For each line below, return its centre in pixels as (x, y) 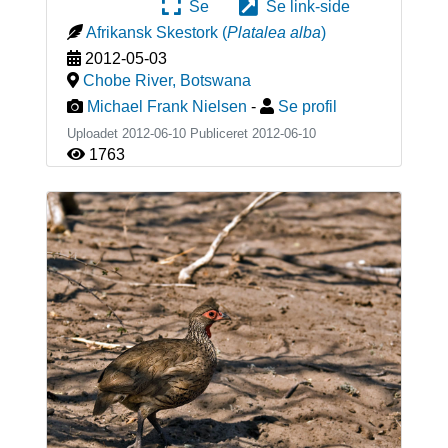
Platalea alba (273, 33)
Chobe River (127, 81)
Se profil (307, 107)
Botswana (215, 81)
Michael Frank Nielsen (166, 107)
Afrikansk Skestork (151, 33)
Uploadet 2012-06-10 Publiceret (159, 134)
